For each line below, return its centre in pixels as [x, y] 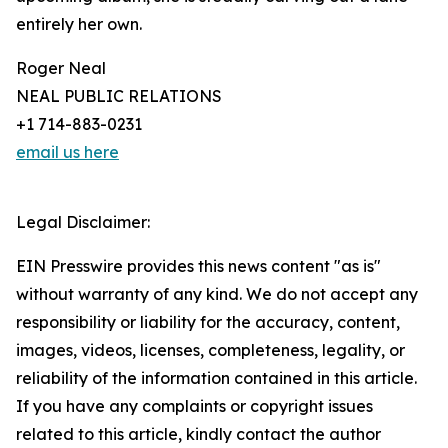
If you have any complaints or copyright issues [194, 406]
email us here [67, 152]
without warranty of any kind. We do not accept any [217, 294]
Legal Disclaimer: [83, 222]
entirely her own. [79, 24]
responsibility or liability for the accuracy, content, [208, 322]
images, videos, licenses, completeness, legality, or [210, 350]
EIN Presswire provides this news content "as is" [198, 266]
